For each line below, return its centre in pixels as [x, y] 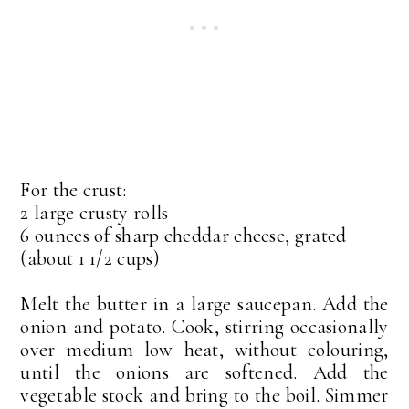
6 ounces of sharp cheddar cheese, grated [184, 235]
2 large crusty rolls [94, 212]
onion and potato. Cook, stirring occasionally [204, 326]
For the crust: [73, 189]
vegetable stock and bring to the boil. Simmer [204, 395]
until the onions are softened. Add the [204, 372]
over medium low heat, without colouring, [204, 349]
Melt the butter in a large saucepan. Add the [204, 304]
